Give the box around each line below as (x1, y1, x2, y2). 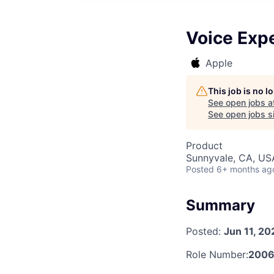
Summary (186, 196, 255, 214)
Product (186, 139, 223, 152)
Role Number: (186, 248, 248, 261)
